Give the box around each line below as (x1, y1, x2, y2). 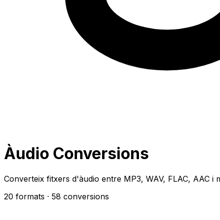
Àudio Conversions (4, 144, 149, 164)
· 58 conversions (47, 191, 109, 201)
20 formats (4, 191, 45, 201)
